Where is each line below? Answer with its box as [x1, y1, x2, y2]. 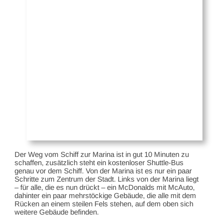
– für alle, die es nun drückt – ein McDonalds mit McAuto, [15, 183, 195, 191]
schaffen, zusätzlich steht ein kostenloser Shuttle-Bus [15, 158, 184, 167]
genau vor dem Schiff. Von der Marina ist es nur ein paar [15, 166, 192, 175]
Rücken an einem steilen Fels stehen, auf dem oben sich [15, 199, 193, 208]
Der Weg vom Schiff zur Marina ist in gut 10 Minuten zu [15, 150, 189, 158]
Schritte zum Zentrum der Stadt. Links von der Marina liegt [15, 174, 199, 183]
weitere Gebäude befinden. [15, 207, 99, 216]
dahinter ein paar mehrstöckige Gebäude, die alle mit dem [15, 191, 196, 200]
